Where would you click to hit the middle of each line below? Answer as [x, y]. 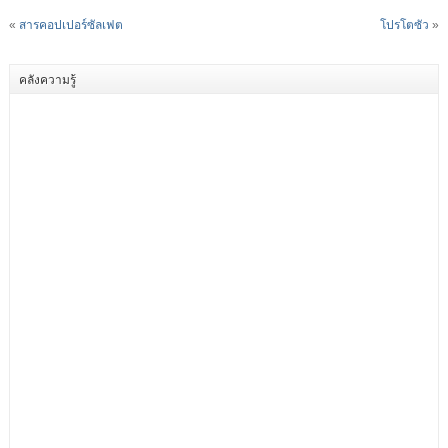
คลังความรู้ [47, 79]
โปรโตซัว [405, 25]
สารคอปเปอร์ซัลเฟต [70, 25]
